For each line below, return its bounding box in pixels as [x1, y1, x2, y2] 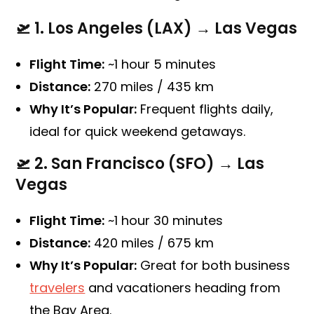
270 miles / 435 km [90, 78, 214, 96]
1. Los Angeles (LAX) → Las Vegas [34, 18, 298, 40]
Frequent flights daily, [137, 100, 274, 118]
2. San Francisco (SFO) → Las [34, 153, 265, 175]
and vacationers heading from [85, 279, 281, 297]
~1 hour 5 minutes [104, 55, 217, 74]
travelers [29, 279, 86, 297]
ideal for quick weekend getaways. [29, 123, 246, 141]
